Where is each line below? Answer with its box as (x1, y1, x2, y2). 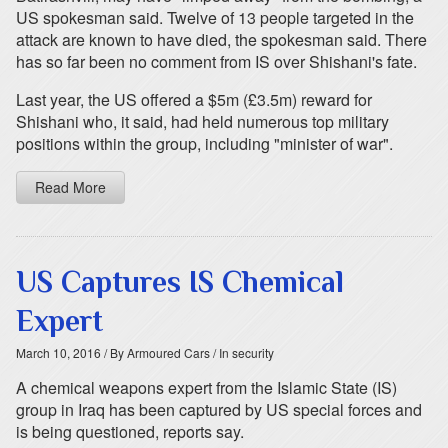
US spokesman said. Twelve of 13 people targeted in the (16, 6, 414, 29)
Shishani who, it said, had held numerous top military (16, 110, 389, 133)
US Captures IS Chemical (16, 265, 344, 299)
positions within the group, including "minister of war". (16, 132, 393, 155)
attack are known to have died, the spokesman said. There (16, 28, 427, 51)
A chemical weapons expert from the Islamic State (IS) (16, 376, 397, 399)
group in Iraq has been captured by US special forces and (16, 398, 422, 421)
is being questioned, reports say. (16, 420, 244, 443)
